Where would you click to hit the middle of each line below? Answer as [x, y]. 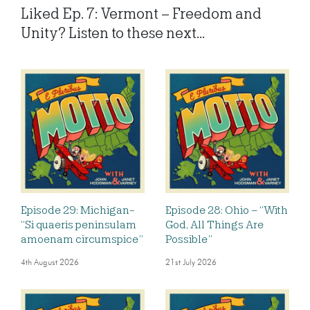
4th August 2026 [50, 263]
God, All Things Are [215, 225]
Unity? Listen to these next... [113, 34]
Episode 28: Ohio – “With [227, 211]
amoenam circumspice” [82, 240]
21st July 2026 [191, 263]
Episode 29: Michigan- [78, 211]
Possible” [189, 240]
